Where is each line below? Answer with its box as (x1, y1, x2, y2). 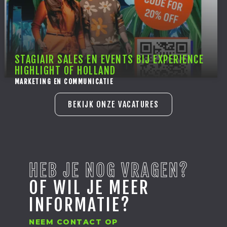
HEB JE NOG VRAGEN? (29, 160, 190, 181)
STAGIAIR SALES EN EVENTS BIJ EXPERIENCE (14, 53, 204, 66)
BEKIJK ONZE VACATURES (68, 99, 159, 110)
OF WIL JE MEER (29, 177, 150, 199)
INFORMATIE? (29, 194, 131, 216)
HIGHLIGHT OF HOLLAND (14, 64, 116, 78)
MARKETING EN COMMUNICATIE (14, 78, 113, 86)
